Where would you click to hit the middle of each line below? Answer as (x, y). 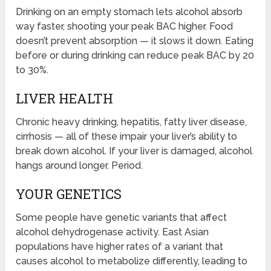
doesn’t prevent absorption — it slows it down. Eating (135, 41)
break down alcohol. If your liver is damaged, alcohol (134, 151)
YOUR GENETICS (69, 194)
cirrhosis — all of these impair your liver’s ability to (127, 136)
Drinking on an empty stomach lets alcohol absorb (129, 11)
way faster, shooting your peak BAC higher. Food (125, 26)
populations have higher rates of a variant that (120, 246)
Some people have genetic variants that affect (122, 217)
